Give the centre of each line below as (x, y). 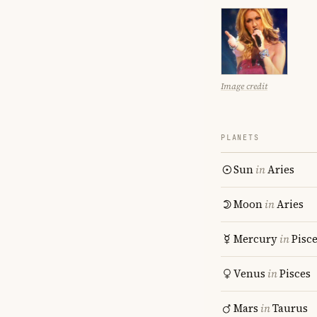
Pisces (295, 273)
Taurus (290, 308)
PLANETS (240, 138)
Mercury (255, 239)
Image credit (244, 86)
